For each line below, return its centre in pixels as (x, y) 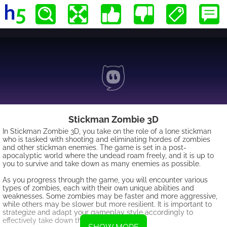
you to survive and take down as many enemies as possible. (102, 164)
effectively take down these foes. (57, 220)
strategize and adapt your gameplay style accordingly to (98, 212)
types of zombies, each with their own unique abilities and (98, 188)
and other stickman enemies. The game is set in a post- (94, 147)
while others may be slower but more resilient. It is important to (107, 204)
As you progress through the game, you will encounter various (105, 180)
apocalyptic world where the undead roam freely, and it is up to (108, 156)
